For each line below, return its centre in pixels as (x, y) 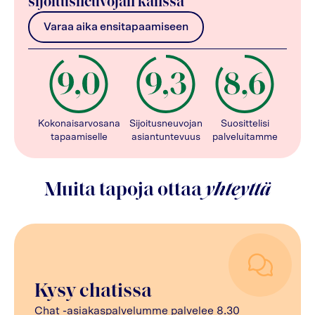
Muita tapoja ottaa (125, 190)
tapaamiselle (79, 137)
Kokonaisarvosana (79, 123)
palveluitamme (245, 137)
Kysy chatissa (93, 291)
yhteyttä (238, 190)
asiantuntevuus (166, 137)
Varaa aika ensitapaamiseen (116, 27)
